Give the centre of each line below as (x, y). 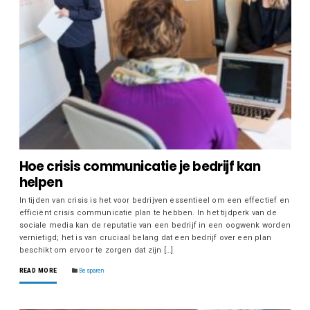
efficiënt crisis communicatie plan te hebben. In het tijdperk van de (148, 213)
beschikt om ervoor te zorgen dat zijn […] (96, 250)
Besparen (92, 271)
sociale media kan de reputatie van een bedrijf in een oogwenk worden (155, 226)
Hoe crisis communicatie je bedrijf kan (140, 167)
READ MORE (38, 271)
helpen (41, 183)
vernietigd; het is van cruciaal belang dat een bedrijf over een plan (145, 238)
